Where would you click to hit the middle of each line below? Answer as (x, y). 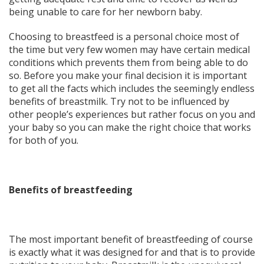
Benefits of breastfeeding (71, 189)
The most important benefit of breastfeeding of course (131, 239)
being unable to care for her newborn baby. (105, 11)
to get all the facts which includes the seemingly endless (132, 88)
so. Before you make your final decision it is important (128, 75)
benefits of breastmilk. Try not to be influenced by (119, 101)
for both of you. (44, 140)
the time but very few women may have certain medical (129, 49)
